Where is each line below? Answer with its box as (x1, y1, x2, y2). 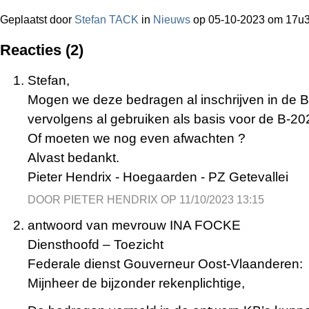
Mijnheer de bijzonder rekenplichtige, (28, 276, 245, 291)
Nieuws (153, 14, 190, 26)
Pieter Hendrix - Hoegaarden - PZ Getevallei (28, 170, 288, 185)
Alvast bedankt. (28, 150, 119, 166)
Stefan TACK (74, 14, 139, 26)
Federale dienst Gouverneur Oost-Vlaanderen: (28, 257, 303, 272)
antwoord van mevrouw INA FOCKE (28, 218, 241, 233)
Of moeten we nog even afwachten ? (28, 131, 246, 146)
